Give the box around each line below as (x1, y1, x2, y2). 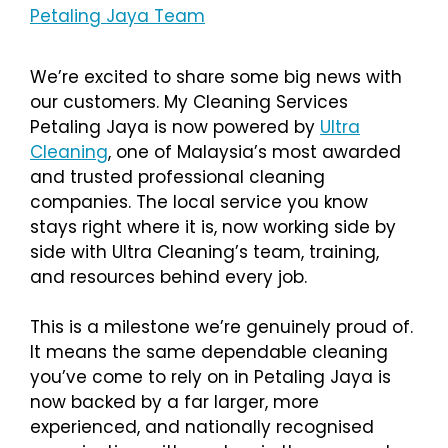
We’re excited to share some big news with (30, 64, 402, 89)
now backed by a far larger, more (30, 390, 319, 414)
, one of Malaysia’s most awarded (108, 139, 401, 164)
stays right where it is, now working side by (30, 214, 396, 239)
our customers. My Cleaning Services (30, 89, 348, 114)
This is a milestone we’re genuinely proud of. (30, 315, 413, 339)
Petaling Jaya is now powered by (30, 114, 320, 139)
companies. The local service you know (30, 189, 368, 214)
